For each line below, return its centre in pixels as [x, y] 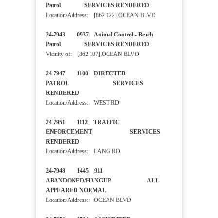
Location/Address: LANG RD [83, 152]
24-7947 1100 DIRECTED [86, 74]
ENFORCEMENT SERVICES [103, 132]
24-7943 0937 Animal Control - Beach [100, 35]
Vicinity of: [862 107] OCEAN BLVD [92, 54]
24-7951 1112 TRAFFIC [83, 122]
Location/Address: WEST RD [82, 103]
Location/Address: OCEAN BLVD [89, 200]
